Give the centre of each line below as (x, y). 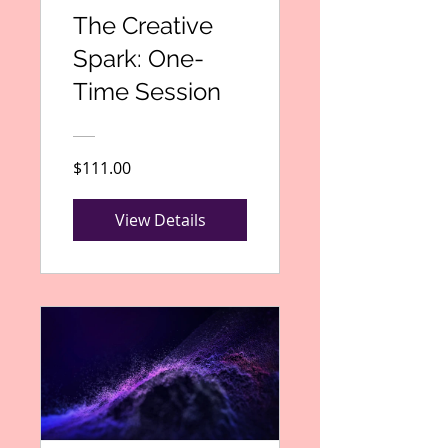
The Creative (143, 25)
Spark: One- (138, 58)
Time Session (147, 91)
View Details (160, 219)
